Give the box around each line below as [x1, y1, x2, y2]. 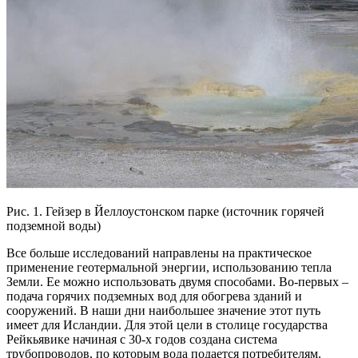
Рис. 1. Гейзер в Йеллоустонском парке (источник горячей [6, 204, 324, 218]
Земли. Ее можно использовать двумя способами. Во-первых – [6, 274, 348, 288]
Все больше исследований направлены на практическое [6, 245, 312, 260]
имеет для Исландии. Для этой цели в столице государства [6, 317, 328, 332]
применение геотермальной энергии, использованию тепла [6, 260, 332, 274]
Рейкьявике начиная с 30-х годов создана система [6, 332, 277, 346]
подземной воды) [6, 218, 101, 233]
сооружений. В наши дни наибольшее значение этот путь [6, 303, 320, 317]
